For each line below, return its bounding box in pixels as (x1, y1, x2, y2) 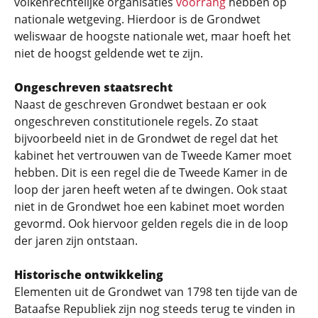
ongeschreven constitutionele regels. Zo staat (14, 114, 258, 129)
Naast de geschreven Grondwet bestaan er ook (14, 97, 266, 112)
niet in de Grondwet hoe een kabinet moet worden (14, 199, 285, 214)
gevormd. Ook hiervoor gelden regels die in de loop (14, 216, 288, 231)
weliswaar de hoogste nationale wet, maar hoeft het (14, 28, 291, 44)
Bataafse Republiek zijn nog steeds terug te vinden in (14, 301, 295, 317)
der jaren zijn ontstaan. (14, 233, 138, 248)
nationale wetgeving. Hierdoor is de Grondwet (14, 11, 261, 27)
